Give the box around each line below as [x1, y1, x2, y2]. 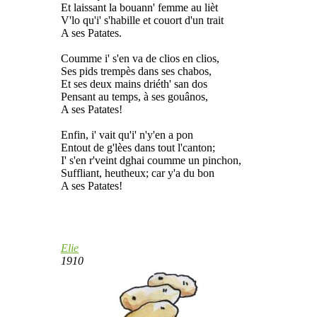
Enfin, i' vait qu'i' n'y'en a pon [61, 128, 193, 141]
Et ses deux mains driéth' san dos [61, 77, 207, 90]
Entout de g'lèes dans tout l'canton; [61, 141, 215, 154]
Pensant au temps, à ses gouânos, [61, 90, 208, 103]
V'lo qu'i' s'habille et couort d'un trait [61, 13, 224, 26]
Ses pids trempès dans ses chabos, [61, 64, 212, 77]
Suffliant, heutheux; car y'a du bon [61, 166, 214, 179]
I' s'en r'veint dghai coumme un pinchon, [61, 154, 241, 166]
